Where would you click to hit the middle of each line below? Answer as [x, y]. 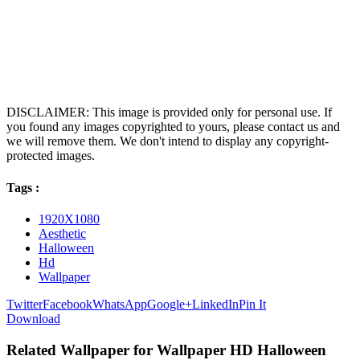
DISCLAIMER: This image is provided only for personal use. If [169, 112]
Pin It [252, 304]
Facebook [67, 304]
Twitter [25, 304]
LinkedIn [215, 304]
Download [33, 318]
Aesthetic [62, 233]
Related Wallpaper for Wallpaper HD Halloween [166, 350]
